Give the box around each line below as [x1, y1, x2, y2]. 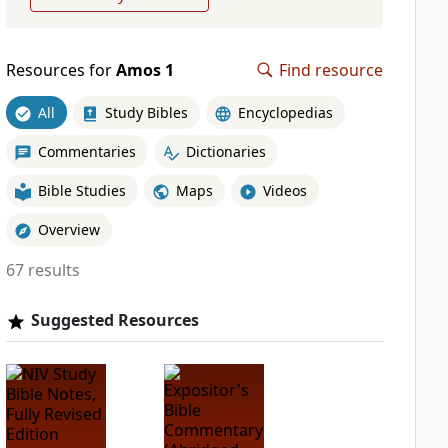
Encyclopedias [237, 102, 333, 122]
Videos [262, 180, 307, 200]
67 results [5, 259, 80, 281]
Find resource [279, 59, 383, 81]
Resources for [5, 59, 116, 81]
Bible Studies [37, 180, 126, 200]
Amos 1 [115, 59, 174, 81]
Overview [37, 219, 100, 239]
